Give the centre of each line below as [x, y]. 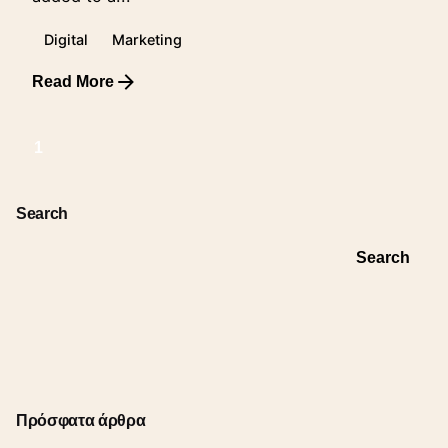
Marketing [147, 40]
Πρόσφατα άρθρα [81, 420]
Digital [66, 40]
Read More [73, 81]
